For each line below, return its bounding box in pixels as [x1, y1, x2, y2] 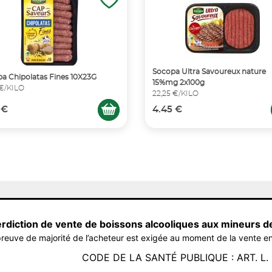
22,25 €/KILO [152, 90, 199, 97]
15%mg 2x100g [152, 79, 205, 86]
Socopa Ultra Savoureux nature [152, 68, 266, 75]
